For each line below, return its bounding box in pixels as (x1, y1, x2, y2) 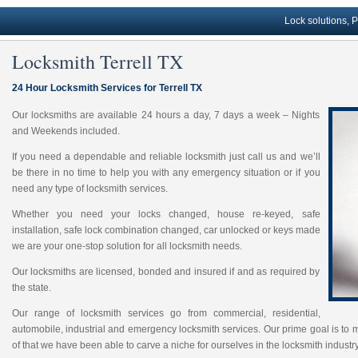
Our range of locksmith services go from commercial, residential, (11, 308, 320, 319)
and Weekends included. (11, 125, 120, 137)
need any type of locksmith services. (11, 183, 168, 194)
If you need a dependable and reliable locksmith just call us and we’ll (11, 151, 320, 162)
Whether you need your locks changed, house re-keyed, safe (11, 209, 320, 220)
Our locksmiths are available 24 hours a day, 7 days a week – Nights (11, 109, 320, 121)
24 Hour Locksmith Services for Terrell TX (11, 82, 202, 93)
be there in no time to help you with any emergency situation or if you (11, 167, 320, 178)
